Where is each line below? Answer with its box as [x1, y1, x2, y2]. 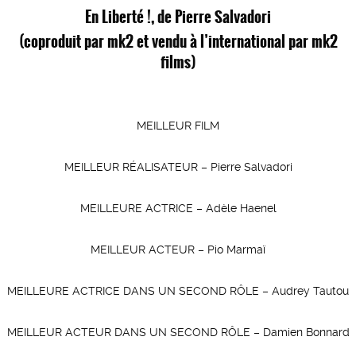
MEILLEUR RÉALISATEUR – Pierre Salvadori [64, 161, 292, 173]
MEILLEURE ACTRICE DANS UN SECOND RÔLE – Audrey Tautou [7, 284, 349, 297]
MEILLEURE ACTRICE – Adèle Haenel [79, 202, 277, 215]
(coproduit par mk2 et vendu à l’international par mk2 [18, 29, 338, 52]
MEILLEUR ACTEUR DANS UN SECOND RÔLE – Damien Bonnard [6, 326, 350, 339]
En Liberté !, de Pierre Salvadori [85, 5, 271, 27]
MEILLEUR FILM [137, 119, 219, 132]
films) [161, 50, 195, 72]
